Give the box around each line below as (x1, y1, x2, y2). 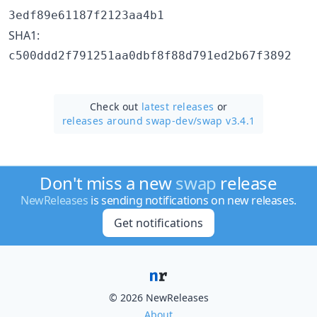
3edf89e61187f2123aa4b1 (8, 8, 164, 22)
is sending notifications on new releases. (88, 192, 296, 208)
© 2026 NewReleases (108, 291, 209, 304)
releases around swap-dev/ (62, 113, 197, 127)
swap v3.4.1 (197, 113, 255, 127)
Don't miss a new (40, 171, 176, 195)
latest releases (142, 99, 214, 113)
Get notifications (113, 215, 203, 231)
